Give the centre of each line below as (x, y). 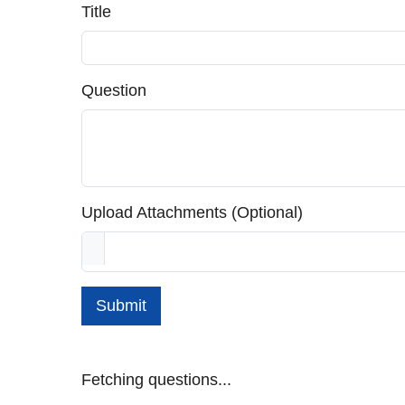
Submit (121, 306)
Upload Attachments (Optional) (192, 213)
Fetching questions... (156, 380)
